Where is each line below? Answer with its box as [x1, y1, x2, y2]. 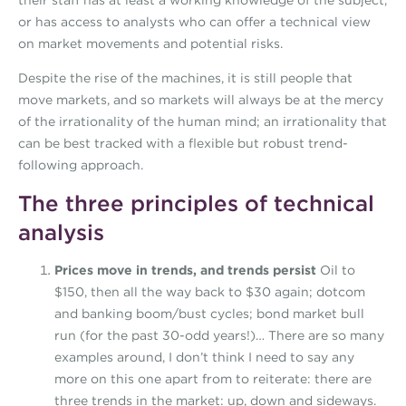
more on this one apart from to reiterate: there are [54, 371, 372, 387]
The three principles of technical [18, 189, 374, 217]
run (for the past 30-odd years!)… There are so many [54, 327, 384, 343]
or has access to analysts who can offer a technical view [18, 14, 371, 30]
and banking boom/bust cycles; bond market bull [54, 305, 364, 322]
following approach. [18, 157, 143, 173]
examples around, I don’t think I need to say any [54, 349, 354, 365]
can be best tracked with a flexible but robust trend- [18, 135, 348, 151]
